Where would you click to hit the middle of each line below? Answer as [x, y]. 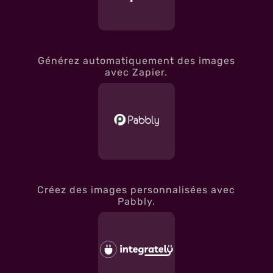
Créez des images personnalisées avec [136, 190]
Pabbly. [136, 201]
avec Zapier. [136, 72]
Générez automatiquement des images [136, 60]
